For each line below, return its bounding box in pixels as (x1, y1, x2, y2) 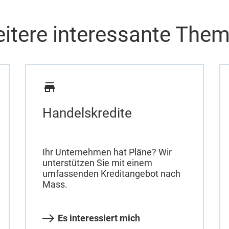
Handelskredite (42, 105, 132, 121)
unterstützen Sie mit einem (42, 157, 152, 168)
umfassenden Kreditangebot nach (42, 168, 180, 179)
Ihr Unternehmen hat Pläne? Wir (42, 146, 172, 157)
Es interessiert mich (57, 212, 140, 223)
